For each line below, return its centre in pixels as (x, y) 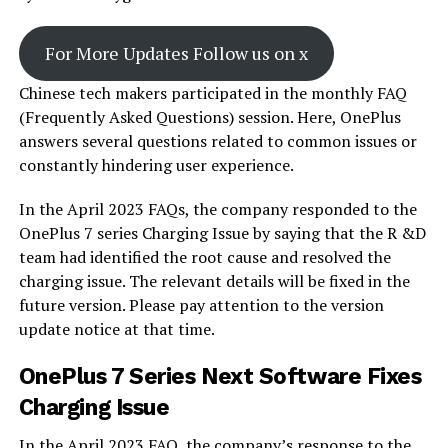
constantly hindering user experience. (156, 165)
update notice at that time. (116, 329)
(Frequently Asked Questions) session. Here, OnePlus (209, 117)
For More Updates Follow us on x (176, 53)
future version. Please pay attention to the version (201, 305)
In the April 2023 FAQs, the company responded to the (217, 209)
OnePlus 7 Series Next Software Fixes (220, 376)
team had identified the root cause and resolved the (204, 257)
